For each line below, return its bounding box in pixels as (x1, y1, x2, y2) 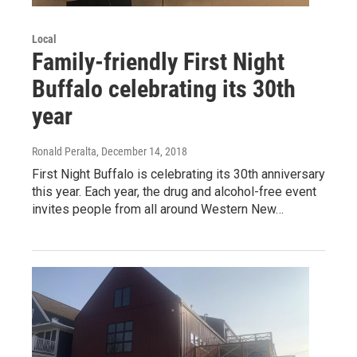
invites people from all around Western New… (32, 201, 284, 217)
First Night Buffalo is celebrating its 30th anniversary (32, 166, 325, 182)
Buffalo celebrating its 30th (32, 74, 296, 103)
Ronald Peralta (32, 144, 96, 158)
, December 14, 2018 (96, 144, 187, 158)
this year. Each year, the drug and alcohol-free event (32, 183, 316, 199)
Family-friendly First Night (32, 47, 284, 76)
